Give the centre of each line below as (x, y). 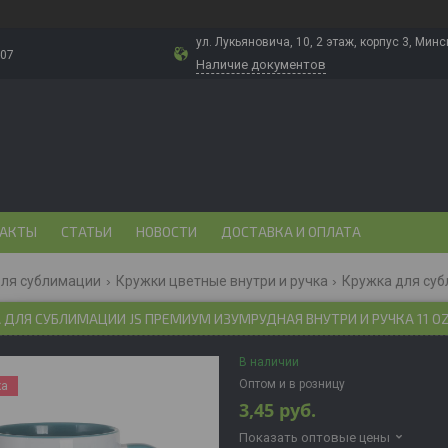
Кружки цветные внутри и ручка (221, 281)
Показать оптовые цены (314, 437)
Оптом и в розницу (292, 384)
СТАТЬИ (86, 231)
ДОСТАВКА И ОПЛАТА (291, 231)
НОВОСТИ (166, 231)
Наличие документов (261, 64)
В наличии (269, 362)
